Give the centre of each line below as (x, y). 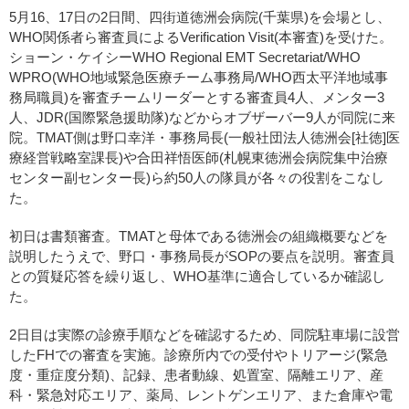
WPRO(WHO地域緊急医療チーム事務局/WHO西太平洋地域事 (199, 78)
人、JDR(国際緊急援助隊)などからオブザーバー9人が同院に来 (202, 118)
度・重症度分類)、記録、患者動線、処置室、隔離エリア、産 (196, 375)
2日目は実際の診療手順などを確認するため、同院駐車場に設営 (204, 335)
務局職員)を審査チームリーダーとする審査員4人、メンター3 (197, 98)
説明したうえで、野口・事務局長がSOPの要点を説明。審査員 (202, 257)
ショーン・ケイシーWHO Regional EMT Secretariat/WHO (185, 58)
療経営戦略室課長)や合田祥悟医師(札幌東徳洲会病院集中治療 (199, 158)
